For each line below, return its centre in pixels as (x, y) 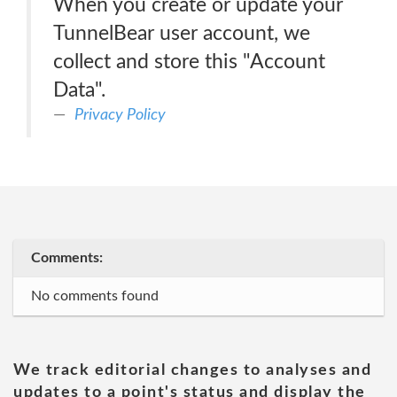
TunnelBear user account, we (182, 33)
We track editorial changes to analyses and (192, 370)
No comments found (95, 296)
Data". (79, 90)
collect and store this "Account (189, 62)
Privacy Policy (120, 115)
